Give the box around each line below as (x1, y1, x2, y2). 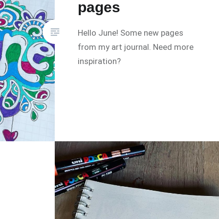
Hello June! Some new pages (78, 28, 184, 38)
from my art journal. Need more (78, 42, 194, 52)
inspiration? (78, 56, 121, 66)
